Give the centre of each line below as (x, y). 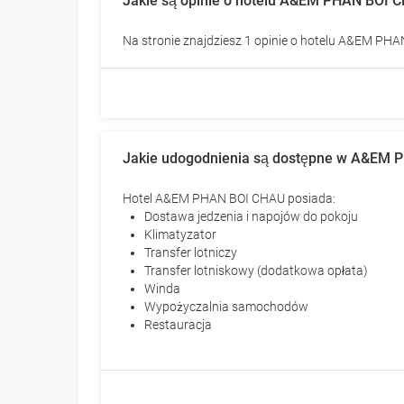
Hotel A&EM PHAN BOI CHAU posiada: (230, 199)
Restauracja (179, 325)
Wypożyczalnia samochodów (227, 307)
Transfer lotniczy (191, 253)
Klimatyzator (181, 235)
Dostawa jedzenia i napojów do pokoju (252, 217)
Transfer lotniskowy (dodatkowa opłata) (257, 271)
